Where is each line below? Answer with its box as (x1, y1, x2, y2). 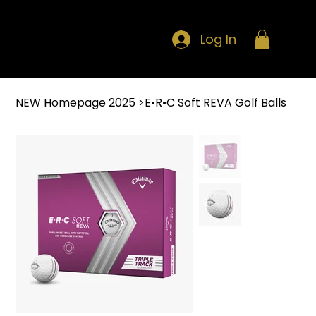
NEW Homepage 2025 (16, 95, 136, 111)
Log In (200, 30, 237, 48)
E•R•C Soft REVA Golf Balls (145, 95, 287, 111)
